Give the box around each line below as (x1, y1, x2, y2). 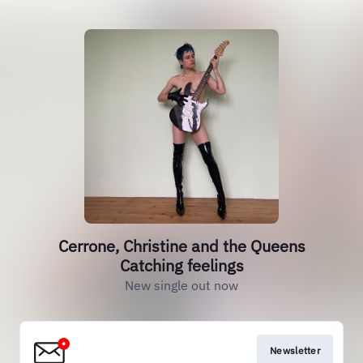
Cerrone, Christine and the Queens (58, 235, 305, 257)
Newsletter (270, 344, 320, 357)
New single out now (125, 277, 238, 293)
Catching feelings (119, 254, 244, 276)
